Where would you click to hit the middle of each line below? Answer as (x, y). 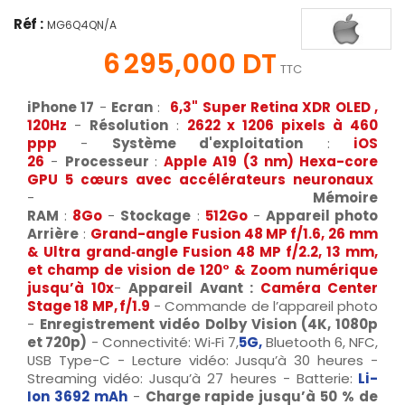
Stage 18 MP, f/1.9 (89, 306)
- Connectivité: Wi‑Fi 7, (163, 342)
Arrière (53, 233)
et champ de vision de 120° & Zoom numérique (202, 269)
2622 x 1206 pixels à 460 (283, 125)
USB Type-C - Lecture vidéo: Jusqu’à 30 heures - (202, 360)
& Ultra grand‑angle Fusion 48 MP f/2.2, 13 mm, (202, 251)
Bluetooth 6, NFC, (321, 342)
